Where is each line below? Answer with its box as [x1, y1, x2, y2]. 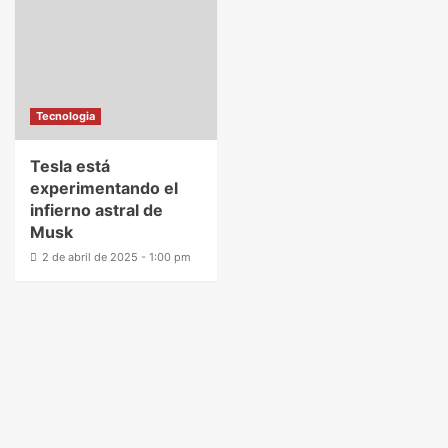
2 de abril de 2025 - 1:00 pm [42, 250, 191, 264]
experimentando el [30, 178, 178, 198]
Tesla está [30, 156, 110, 176]
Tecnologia [36, 109, 95, 123]
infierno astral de [30, 200, 163, 220]
